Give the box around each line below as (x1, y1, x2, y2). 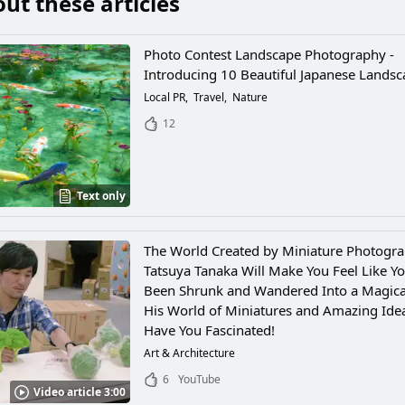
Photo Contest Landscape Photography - (144, 45, 395, 64)
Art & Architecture (144, 345, 236, 362)
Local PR (144, 89, 186, 106)
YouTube (178, 372, 221, 388)
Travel (193, 89, 225, 106)
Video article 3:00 (33, 384, 127, 400)
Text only (77, 188, 127, 204)
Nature (232, 89, 268, 106)
